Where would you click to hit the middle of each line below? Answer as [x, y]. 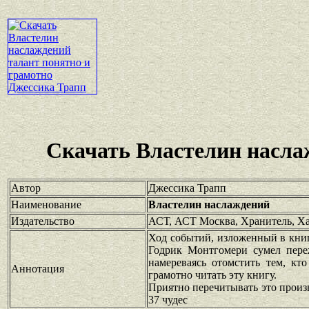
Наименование [46, 204]
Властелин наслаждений [209, 204]
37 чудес [168, 299]
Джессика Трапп [187, 188]
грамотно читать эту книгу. [212, 275]
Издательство [43, 221]
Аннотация [38, 268]
